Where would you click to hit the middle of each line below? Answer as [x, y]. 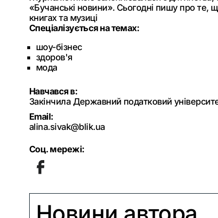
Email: [41, 117]
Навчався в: [53, 91]
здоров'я [54, 57]
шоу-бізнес [59, 47]
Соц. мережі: [57, 149]
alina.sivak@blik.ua [67, 127]
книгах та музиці [64, 18]
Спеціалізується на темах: [84, 28]
